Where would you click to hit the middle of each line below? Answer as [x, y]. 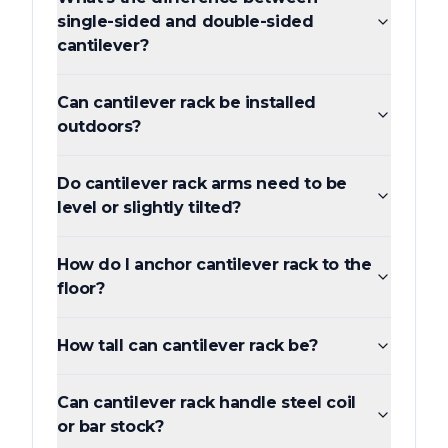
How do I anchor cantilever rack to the [214, 264]
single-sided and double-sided [185, 21]
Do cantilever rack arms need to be [202, 183]
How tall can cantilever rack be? [187, 345]
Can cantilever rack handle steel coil [206, 402]
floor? [81, 288]
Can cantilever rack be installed [186, 102]
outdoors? [99, 126]
